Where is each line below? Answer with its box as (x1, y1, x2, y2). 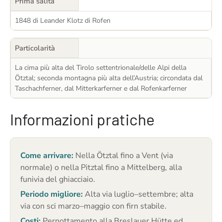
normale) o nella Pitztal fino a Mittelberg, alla (20, 162, 182, 173)
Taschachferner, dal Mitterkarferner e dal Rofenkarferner (15, 83, 187, 93)
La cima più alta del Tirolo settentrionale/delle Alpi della (15, 62, 186, 72)
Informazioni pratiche (10, 109, 155, 128)
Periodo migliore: (20, 188, 83, 200)
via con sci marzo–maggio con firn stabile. (20, 200, 166, 212)
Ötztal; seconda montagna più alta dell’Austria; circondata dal (15, 73, 203, 83)
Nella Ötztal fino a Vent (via (73, 150, 173, 161)
